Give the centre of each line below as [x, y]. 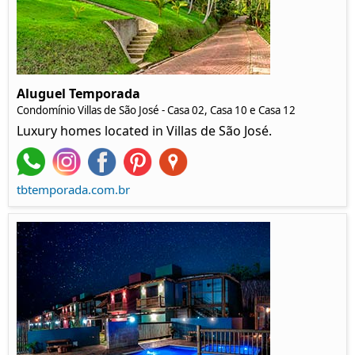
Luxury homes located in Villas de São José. [144, 130]
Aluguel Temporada [78, 93]
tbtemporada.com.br [73, 189]
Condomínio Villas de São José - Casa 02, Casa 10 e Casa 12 [156, 110]
